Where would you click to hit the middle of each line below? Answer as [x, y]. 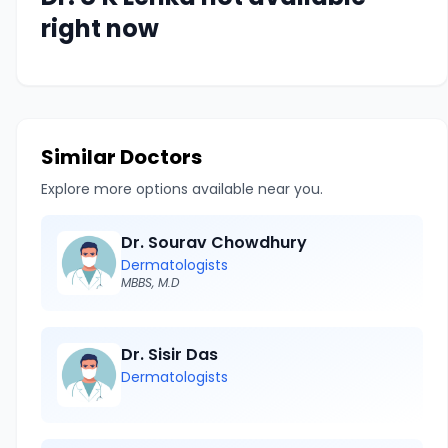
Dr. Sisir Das [169, 354]
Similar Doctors [121, 157]
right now [100, 28]
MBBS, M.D [150, 282]
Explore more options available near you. [182, 189]
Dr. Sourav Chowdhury [214, 242]
